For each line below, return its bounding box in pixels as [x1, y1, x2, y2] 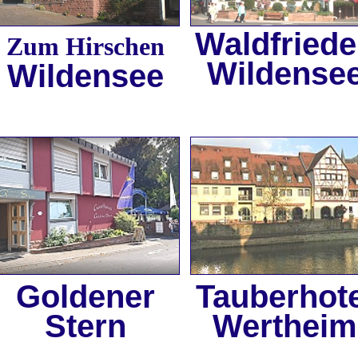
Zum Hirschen [6, 32, 165, 61]
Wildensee [6, 58, 164, 93]
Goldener [15, 279, 155, 314]
